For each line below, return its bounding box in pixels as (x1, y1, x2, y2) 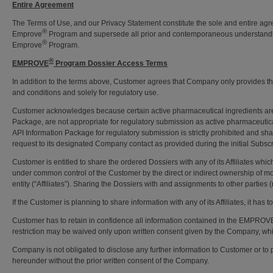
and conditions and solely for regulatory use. (12, 88, 158, 97)
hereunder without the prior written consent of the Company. (12, 257, 209, 265)
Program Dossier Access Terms (54, 59, 168, 68)
